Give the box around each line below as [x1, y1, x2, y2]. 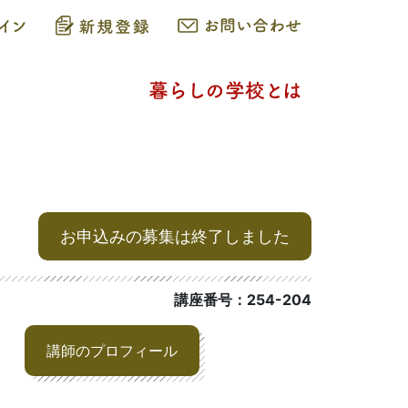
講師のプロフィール [46, 342, 178, 360]
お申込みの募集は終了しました [60, 227, 290, 246]
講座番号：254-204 [174, 291, 311, 309]
